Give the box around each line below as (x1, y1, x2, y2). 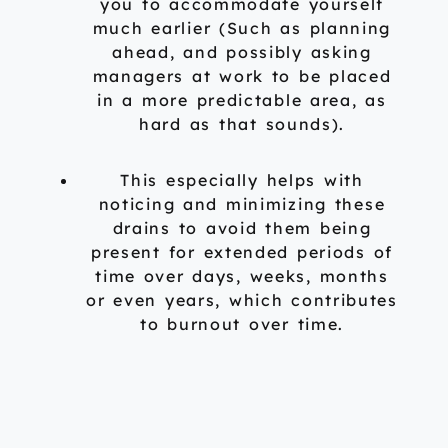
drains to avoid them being (112, 218, 372, 239)
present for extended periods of (90, 242, 394, 263)
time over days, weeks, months (95, 266, 389, 287)
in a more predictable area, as (97, 90, 387, 111)
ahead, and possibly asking (112, 42, 372, 63)
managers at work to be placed (92, 66, 392, 87)
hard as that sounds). (139, 114, 345, 135)
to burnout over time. (140, 314, 344, 335)
